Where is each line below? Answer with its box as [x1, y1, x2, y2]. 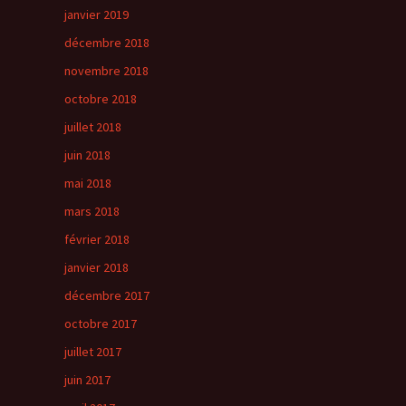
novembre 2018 [64, 63, 149, 79]
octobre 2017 [64, 315, 137, 332]
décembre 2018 [64, 34, 150, 51]
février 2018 [64, 231, 130, 247]
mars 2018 [64, 203, 120, 219]
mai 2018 [64, 175, 111, 191]
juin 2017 [64, 372, 111, 388]
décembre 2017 [64, 287, 150, 304]
